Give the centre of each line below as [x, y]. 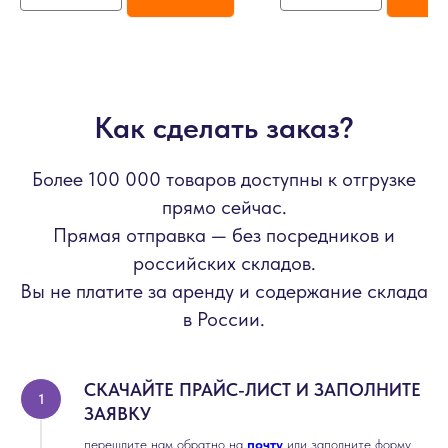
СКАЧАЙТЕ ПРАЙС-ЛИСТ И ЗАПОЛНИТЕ [252, 389]
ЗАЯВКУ [117, 413]
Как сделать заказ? [224, 127]
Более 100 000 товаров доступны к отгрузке [224, 179]
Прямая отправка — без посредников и [224, 235]
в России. [224, 319]
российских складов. [224, 263]
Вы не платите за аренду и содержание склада [224, 291]
